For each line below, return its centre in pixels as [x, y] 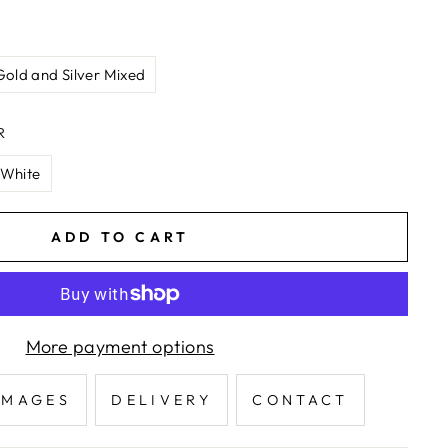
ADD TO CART [120, 236]
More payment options [120, 346]
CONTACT [300, 400]
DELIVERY [161, 400]
